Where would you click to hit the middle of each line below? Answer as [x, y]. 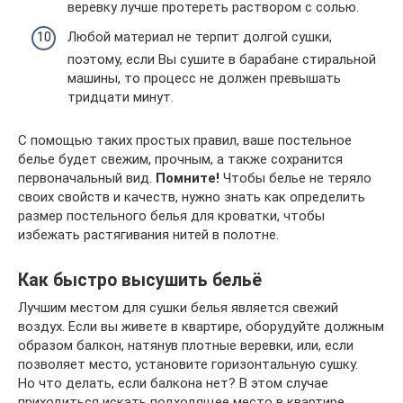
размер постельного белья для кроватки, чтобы [171, 216]
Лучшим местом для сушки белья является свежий [178, 308]
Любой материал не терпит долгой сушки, [200, 37]
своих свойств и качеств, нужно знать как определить [192, 197]
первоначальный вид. [87, 178]
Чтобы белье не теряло [296, 178]
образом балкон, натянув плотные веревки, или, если [186, 345]
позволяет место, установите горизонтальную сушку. [188, 364]
